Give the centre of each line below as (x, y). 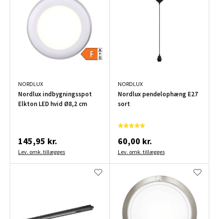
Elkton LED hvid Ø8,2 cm (53, 104)
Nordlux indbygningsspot (55, 94)
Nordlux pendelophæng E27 (158, 94)
